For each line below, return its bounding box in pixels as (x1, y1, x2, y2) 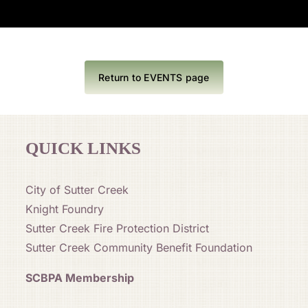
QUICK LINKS (25, 138, 141, 157)
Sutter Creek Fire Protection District (25, 221, 209, 235)
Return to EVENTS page (98, 71, 210, 83)
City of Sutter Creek (25, 182, 129, 197)
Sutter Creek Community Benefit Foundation (25, 240, 252, 254)
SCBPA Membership (25, 270, 134, 285)
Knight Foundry (25, 201, 104, 216)
